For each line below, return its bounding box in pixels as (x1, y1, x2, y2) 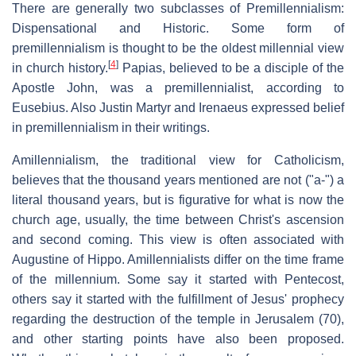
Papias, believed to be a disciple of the (118, 60, 345, 75)
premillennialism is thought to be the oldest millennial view (12, 41, 344, 55)
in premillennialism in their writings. (12, 120, 210, 134)
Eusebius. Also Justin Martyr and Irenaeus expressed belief (12, 100, 344, 114)
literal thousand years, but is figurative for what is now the (12, 192, 344, 207)
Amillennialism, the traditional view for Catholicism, (12, 153, 344, 167)
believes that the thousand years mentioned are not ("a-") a (12, 172, 344, 187)
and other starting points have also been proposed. (12, 331, 344, 346)
